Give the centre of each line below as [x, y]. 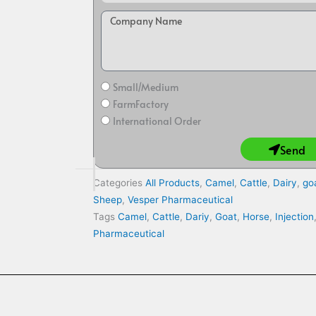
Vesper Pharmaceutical [180, 200]
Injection [294, 217]
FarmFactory [141, 104]
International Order [157, 121]
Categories [118, 183]
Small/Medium [146, 87]
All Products [172, 183]
